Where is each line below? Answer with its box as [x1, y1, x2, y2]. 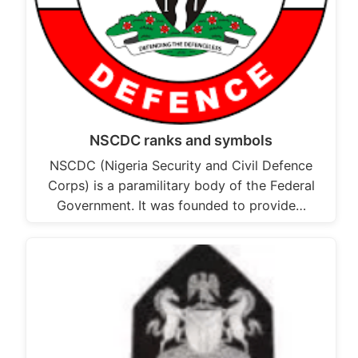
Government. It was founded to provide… [56, 197, 306, 214]
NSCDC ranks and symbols [89, 132, 272, 149]
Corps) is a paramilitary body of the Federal [47, 177, 315, 194]
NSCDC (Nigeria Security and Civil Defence [50, 157, 312, 174]
